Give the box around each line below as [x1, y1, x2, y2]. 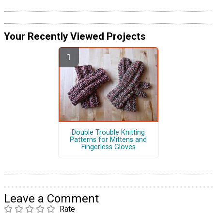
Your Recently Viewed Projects [4, 31, 146, 43]
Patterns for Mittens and [70, 136, 147, 144]
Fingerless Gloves [81, 143, 136, 152]
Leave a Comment [4, 191, 99, 205]
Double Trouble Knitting [72, 128, 145, 137]
